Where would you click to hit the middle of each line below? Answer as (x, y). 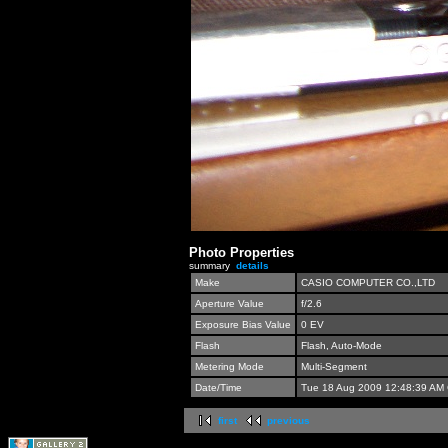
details (252, 266)
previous (288, 421)
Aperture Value (229, 304)
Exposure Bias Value (243, 325)
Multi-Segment (334, 367)
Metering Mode (229, 367)
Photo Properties (241, 253)
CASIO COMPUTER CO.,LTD (368, 283)
